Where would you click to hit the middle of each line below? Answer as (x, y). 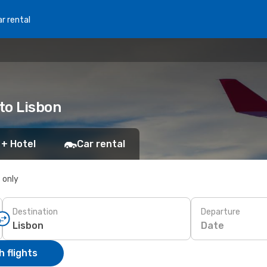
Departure (221, 212)
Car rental (101, 144)
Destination (35, 212)
